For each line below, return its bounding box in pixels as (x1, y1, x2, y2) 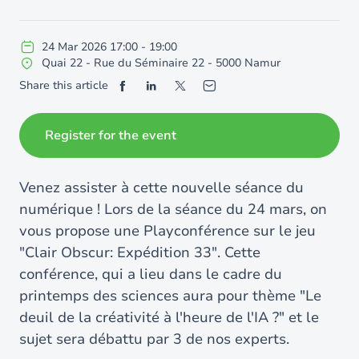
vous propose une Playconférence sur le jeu (19, 221, 316, 240)
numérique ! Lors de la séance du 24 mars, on (19, 200, 327, 219)
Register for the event (45, 127, 176, 144)
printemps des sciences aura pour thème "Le (19, 286, 321, 305)
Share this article (19, 78, 108, 93)
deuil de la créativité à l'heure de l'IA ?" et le (19, 308, 319, 327)
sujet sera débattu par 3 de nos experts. (19, 329, 289, 349)
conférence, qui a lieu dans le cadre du (19, 264, 282, 284)
